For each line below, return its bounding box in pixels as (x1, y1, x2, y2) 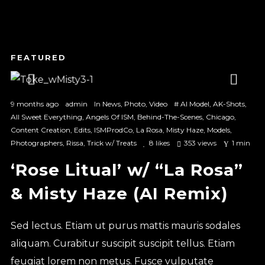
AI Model (180, 99, 209, 108)
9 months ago (10, 99, 59, 108)
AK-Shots (212, 99, 245, 108)
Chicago (205, 112, 234, 121)
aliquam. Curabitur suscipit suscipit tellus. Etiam (10, 237, 235, 249)
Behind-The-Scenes (137, 112, 202, 121)
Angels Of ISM (85, 112, 134, 121)
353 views (183, 138, 216, 147)
